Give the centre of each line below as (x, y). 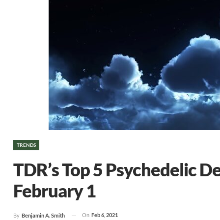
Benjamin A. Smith (43, 216)
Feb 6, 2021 (105, 215)
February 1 (55, 191)
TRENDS (26, 145)
